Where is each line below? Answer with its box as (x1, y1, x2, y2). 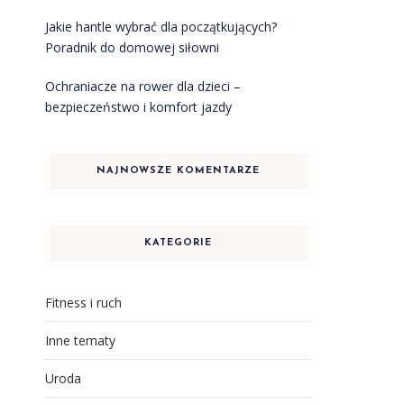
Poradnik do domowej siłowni (44, 39, 219, 56)
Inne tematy (44, 332, 115, 349)
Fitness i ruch (44, 294, 122, 311)
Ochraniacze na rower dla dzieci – (44, 78, 241, 95)
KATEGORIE (144, 238, 213, 248)
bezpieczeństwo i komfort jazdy (44, 98, 232, 115)
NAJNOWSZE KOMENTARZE (96, 166, 261, 176)
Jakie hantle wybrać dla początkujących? (44, 18, 277, 35)
